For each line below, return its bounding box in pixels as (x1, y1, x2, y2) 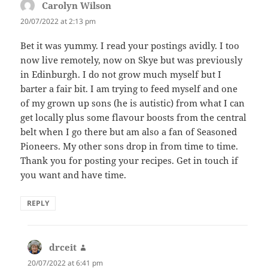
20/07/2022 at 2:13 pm (20, 16, 96, 26)
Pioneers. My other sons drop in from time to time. (20, 139, 239, 152)
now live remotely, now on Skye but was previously (20, 53, 243, 66)
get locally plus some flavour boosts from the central (20, 111, 247, 123)
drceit (49, 240, 77, 253)
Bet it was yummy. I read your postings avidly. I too (20, 39, 240, 51)
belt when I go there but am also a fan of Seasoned (20, 125, 237, 138)
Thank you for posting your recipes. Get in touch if (20, 154, 239, 166)
